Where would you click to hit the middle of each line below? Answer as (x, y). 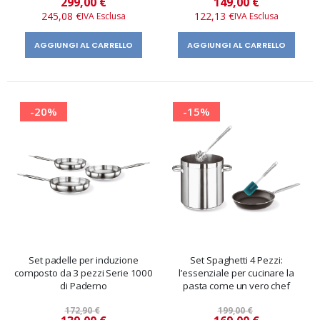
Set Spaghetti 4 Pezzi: (236, 260)
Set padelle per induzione (84, 260)
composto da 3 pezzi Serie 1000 (84, 272)
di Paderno (84, 285)
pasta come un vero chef (236, 285)
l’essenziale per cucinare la (236, 272)
